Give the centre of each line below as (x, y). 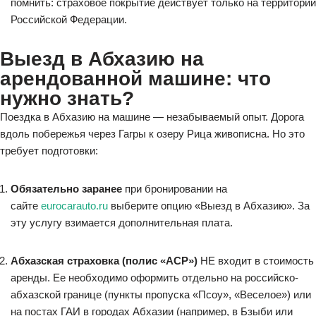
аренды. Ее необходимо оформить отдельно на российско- (154, 278)
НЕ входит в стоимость (256, 261)
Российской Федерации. (69, 19)
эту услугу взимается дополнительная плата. (122, 223)
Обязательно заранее (66, 189)
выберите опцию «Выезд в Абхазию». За (209, 206)
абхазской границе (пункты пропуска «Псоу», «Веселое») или (161, 294)
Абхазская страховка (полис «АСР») (104, 261)
